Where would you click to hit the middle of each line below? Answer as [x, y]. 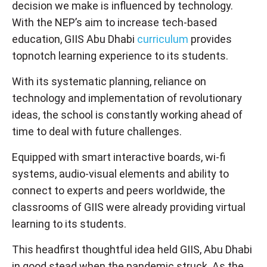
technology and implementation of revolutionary [127, 98]
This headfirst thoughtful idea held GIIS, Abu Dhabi [132, 249]
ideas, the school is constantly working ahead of [127, 114]
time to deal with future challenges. [97, 131]
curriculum [163, 39]
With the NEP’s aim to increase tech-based [114, 22]
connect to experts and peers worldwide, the [119, 190]
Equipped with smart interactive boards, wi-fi [119, 157]
